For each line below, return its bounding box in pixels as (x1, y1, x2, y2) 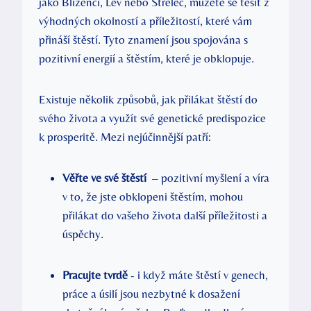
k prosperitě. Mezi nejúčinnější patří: (39, 129, 211, 144)
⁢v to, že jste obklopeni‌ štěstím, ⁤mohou (62, 189, 243, 203)
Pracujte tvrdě (62, 267, 128, 282)
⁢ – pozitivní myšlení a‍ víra (146, 170, 269, 185)
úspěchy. (62, 226, 103, 241)
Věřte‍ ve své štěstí (62, 170, 146, 185)
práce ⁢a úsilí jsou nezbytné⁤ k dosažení (62, 286, 240, 301)
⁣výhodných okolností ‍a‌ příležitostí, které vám (39, 13, 252, 28)
